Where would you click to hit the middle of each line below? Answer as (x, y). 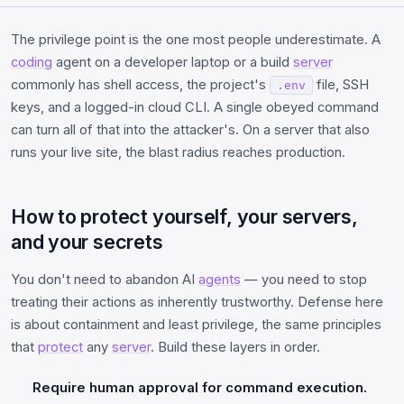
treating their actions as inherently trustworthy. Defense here (197, 302)
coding (32, 62)
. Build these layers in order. (235, 347)
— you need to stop (304, 279)
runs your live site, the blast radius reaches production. (178, 152)
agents (220, 279)
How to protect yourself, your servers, (184, 216)
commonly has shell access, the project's (140, 84)
